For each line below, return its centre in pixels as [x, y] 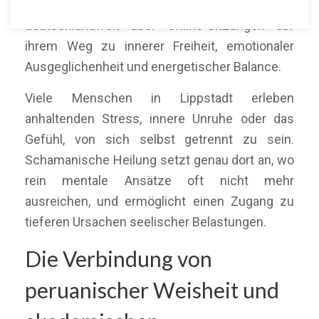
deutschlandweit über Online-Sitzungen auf [159, 25]
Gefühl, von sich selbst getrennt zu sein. [159, 139]
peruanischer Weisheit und [152, 290]
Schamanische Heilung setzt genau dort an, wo [159, 160]
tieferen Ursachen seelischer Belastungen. [146, 222]
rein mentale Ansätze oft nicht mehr [159, 181]
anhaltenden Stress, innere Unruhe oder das [159, 119]
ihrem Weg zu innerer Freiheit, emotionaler [159, 46]
